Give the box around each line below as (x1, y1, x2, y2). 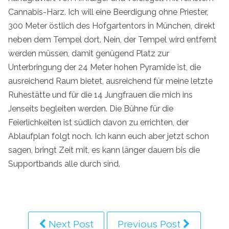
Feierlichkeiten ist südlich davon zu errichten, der (8, 117, 189, 127)
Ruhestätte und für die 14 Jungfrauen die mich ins (8, 89, 193, 100)
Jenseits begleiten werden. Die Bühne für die (8, 103, 173, 113)
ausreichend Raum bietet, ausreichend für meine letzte (8, 76, 213, 86)
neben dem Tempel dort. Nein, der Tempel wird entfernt (8, 34, 217, 44)
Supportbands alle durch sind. (8, 158, 120, 169)
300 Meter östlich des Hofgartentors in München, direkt (8, 20, 215, 31)
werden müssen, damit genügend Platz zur (8, 48, 169, 58)
